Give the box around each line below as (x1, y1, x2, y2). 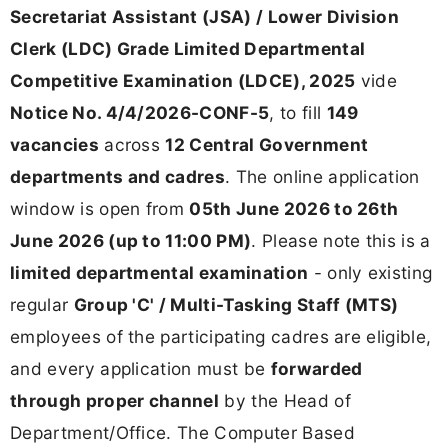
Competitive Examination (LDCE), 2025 (10, 69, 356, 91)
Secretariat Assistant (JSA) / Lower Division (10, 5, 400, 27)
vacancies (10, 133, 99, 155)
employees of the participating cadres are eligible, (10, 325, 432, 347)
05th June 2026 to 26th (189, 197, 399, 219)
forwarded (270, 357, 363, 379)
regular (10, 293, 74, 315)
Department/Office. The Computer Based (10, 421, 355, 443)
